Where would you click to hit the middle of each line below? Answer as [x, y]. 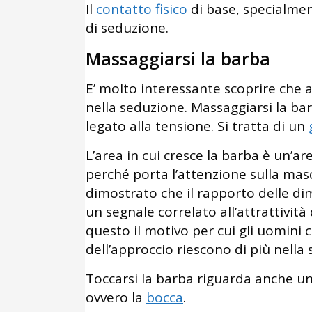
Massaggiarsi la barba [178, 59]
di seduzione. [127, 28]
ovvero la [116, 298]
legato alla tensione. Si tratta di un [197, 126]
